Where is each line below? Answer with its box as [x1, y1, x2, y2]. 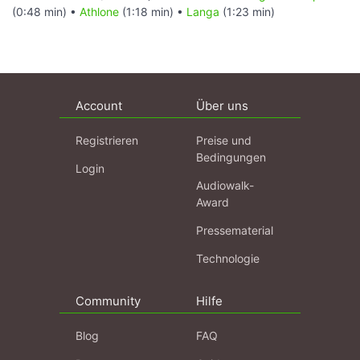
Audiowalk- [196, 178, 254, 192]
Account [76, 97, 122, 113]
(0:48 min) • [12, 4, 80, 18]
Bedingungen [196, 149, 266, 164]
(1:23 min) [219, 4, 275, 18]
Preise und [196, 133, 252, 147]
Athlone [80, 4, 119, 18]
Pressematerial [196, 223, 273, 237]
